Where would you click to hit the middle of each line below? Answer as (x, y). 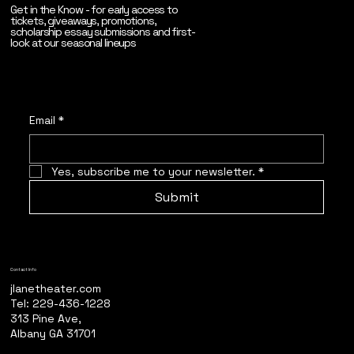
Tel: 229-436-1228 (151, 303)
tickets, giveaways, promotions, (83, 20)
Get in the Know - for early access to (94, 9)
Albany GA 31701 (53, 333)
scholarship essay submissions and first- (103, 31)
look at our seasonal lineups (73, 42)
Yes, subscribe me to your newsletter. (154, 171)
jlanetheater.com (56, 288)
